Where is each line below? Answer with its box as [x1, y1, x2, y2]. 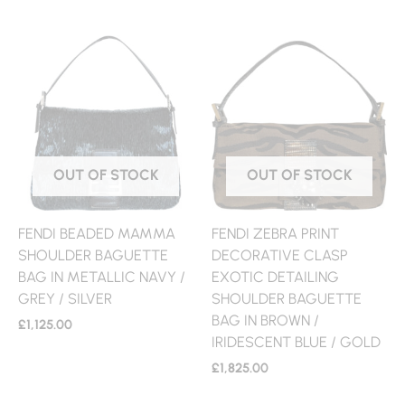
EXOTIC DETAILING [212, 268, 339, 287]
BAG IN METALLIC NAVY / [18, 268, 185, 287]
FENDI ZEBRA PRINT [212, 224, 339, 243]
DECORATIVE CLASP [212, 246, 348, 265]
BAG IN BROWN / [212, 311, 319, 330]
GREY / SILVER [18, 289, 112, 308]
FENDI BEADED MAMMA [18, 224, 175, 243]
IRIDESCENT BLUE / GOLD [212, 333, 381, 352]
